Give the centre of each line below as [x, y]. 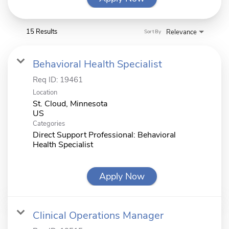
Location [45, 92]
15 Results [42, 31]
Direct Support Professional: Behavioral [104, 135]
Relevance [181, 32]
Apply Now [122, 176]
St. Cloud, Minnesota [70, 104]
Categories [49, 123]
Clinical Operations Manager [98, 215]
